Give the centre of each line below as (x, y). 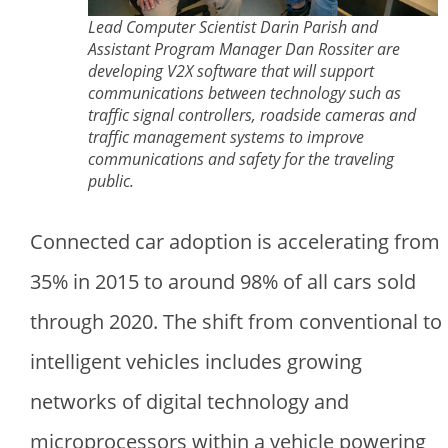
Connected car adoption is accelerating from (235, 241)
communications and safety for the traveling (241, 158)
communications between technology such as (244, 92)
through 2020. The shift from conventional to (236, 321)
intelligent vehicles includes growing (196, 361)
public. (111, 180)
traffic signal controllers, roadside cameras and (252, 114)
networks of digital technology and (189, 401)
